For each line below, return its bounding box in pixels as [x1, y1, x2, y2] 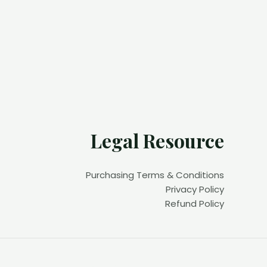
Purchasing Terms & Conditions [86, 169, 224, 182]
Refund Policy [165, 197, 224, 210]
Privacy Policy [166, 183, 224, 196]
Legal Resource [91, 128, 224, 154]
